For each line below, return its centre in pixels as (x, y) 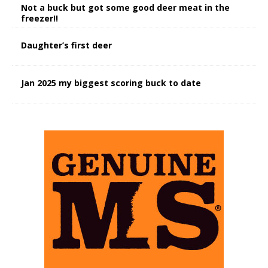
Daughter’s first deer (66, 45)
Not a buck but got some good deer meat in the (125, 8)
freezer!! (39, 19)
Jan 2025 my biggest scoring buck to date (111, 83)
